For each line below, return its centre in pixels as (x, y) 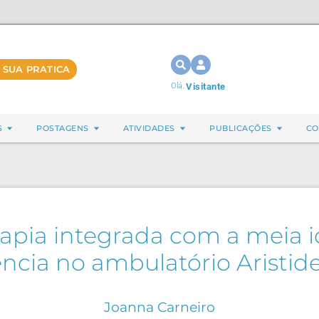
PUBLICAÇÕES (241, 128)
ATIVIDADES (149, 128)
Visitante (206, 87)
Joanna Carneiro (159, 307)
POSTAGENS (63, 128)
